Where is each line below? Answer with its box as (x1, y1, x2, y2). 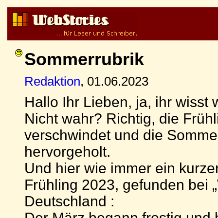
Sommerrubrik (24, 49, 144, 69)
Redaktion (24, 74, 80, 89)
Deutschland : (24, 193, 114, 209)
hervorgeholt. (24, 144, 110, 160)
